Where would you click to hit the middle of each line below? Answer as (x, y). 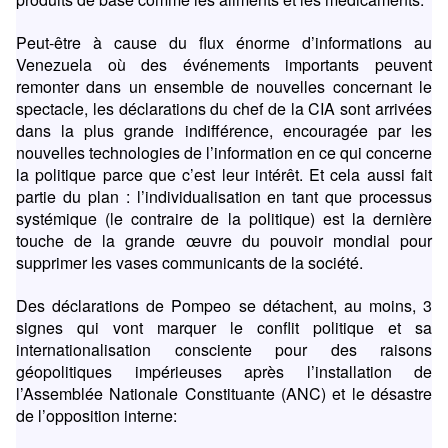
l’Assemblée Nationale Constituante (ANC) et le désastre (224, 394)
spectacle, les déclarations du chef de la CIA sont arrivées (224, 109)
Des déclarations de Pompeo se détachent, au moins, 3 (224, 306)
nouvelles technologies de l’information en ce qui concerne (224, 153)
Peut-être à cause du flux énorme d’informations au (224, 43)
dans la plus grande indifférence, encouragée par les (224, 131)
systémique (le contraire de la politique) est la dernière (224, 219)
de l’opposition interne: (96, 416)
